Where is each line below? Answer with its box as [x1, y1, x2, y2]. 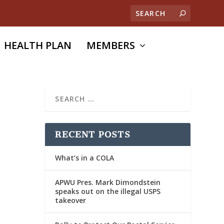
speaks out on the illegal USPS [55, 186, 161, 196]
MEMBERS [86, 38, 135, 52]
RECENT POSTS [55, 129, 130, 139]
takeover [55, 195, 86, 205]
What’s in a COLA [55, 152, 114, 162]
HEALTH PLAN [4, 38, 72, 52]
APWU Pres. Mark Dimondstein [55, 177, 161, 187]
